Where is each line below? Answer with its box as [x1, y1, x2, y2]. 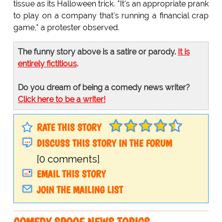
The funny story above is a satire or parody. [17, 47, 178, 57]
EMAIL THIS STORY [36, 168, 106, 180]
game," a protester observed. [13, 23, 119, 33]
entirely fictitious [17, 59, 77, 69]
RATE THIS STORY [36, 121, 101, 134]
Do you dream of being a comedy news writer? [17, 83, 190, 93]
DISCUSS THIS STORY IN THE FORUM [36, 137, 172, 150]
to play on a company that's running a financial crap [13, 11, 209, 21]
